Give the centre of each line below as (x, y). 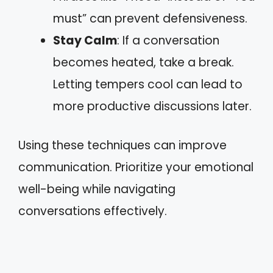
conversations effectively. (93, 211)
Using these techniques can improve (122, 145)
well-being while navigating (97, 189)
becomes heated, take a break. (144, 62)
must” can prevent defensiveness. (150, 18)
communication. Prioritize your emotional (136, 167)
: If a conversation (168, 40)
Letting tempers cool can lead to (148, 84)
